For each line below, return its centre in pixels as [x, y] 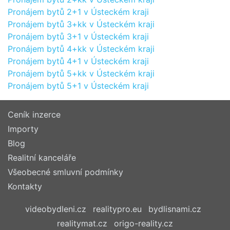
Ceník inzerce [34, 114]
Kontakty [25, 186]
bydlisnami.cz [175, 209]
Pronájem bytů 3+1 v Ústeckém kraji [78, 36]
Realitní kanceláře [42, 158]
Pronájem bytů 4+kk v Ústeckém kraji [81, 49]
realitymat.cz [82, 223]
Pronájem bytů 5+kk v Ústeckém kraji [81, 73]
